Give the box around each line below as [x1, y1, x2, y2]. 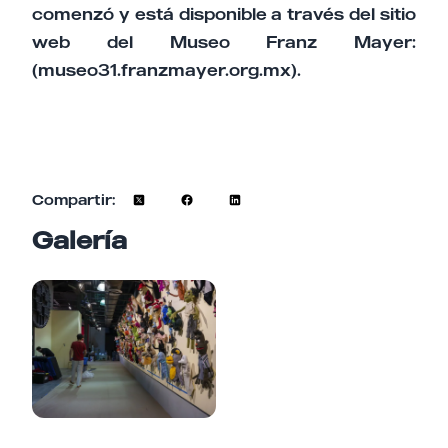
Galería [32, 225, 127, 256]
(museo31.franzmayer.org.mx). [32, 60, 301, 81]
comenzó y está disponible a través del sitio [32, 4, 416, 25]
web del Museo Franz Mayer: [32, 32, 416, 53]
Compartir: [32, 191, 115, 209]
